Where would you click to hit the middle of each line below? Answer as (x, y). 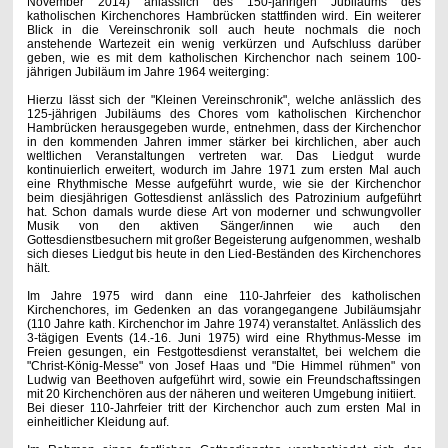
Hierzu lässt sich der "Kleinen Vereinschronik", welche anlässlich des (224, 99)
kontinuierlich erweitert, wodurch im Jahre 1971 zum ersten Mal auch (224, 169)
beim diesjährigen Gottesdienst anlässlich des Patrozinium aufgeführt (224, 197)
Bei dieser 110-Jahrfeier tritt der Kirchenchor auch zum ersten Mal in (224, 407)
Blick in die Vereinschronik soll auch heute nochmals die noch (224, 29)
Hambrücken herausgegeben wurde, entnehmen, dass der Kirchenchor (224, 127)
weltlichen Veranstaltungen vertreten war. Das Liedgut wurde (224, 155)
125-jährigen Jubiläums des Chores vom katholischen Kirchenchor (224, 113)
